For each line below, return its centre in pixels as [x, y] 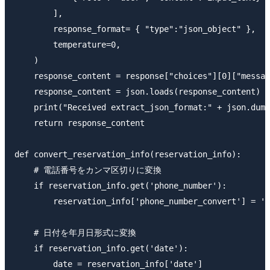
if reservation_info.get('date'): [101, 248]
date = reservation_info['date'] [108, 264]
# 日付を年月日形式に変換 [75, 232]
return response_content [80, 123]
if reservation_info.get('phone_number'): [121, 185]
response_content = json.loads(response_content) [137, 91]
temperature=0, [67, 44]
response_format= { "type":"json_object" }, [135, 29]
